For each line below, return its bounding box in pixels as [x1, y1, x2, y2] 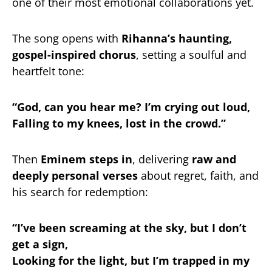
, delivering [132, 152, 192, 167]
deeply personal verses [12, 168, 138, 183]
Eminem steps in [41, 152, 132, 167]
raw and [192, 152, 236, 167]
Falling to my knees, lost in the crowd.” [12, 116, 226, 131]
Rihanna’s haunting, [121, 31, 232, 46]
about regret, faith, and [138, 168, 259, 183]
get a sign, [12, 237, 68, 252]
